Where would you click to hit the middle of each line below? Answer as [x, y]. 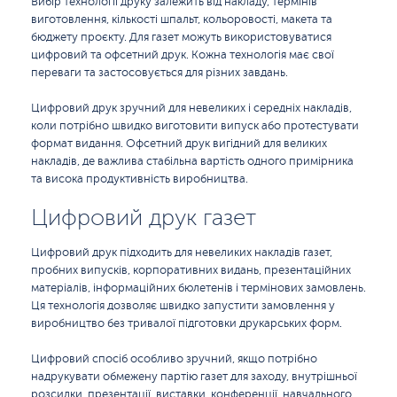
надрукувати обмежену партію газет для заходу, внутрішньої [194, 377]
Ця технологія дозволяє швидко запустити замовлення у [183, 306]
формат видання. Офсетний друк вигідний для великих [179, 144]
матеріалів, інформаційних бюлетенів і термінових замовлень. [198, 288]
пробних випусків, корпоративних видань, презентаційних [191, 270]
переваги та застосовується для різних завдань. [160, 73]
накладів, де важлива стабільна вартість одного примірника [192, 161]
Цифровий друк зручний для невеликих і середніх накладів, [191, 108]
